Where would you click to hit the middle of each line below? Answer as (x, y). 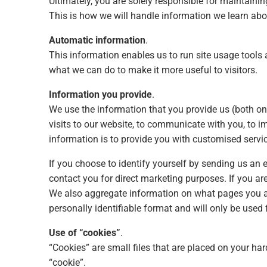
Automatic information (97, 40)
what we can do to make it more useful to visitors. (153, 70)
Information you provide (100, 94)
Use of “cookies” (85, 232)
